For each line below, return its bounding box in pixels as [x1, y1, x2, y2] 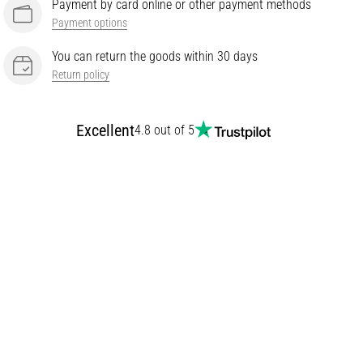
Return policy [52, 68, 109, 83]
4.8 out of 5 [135, 122, 194, 139]
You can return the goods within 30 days [52, 49, 258, 65]
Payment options [52, 16, 127, 31]
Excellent [76, 121, 135, 141]
